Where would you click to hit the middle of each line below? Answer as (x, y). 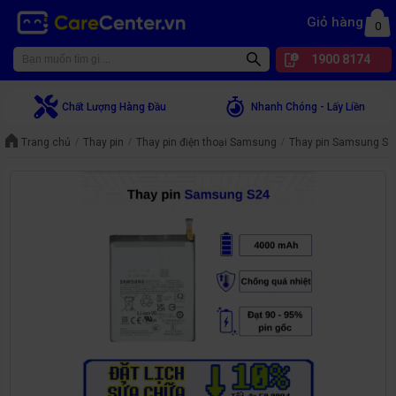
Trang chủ (46, 142)
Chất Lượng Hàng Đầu (114, 107)
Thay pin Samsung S (339, 142)
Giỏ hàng (335, 23)
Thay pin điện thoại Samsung (206, 142)
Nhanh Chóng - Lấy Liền (308, 107)
